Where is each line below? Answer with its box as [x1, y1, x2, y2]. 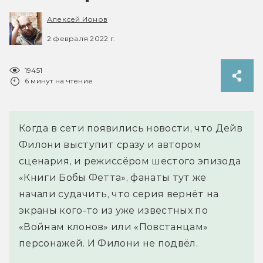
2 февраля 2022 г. [47, 33, 116, 43]
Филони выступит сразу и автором [19, 139, 201, 150]
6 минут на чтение [25, 76, 93, 85]
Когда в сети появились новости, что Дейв [19, 122, 243, 134]
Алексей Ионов [47, 15, 108, 24]
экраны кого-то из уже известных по [19, 204, 208, 216]
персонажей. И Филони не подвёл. [19, 237, 198, 249]
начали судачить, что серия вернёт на [19, 188, 219, 200]
